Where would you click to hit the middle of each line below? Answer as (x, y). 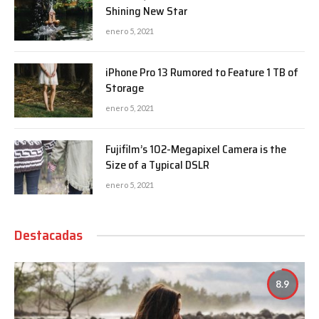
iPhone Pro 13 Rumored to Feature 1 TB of (202, 73)
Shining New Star (146, 11)
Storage (125, 88)
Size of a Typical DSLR (157, 165)
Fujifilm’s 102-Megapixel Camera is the (196, 150)
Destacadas (48, 235)
